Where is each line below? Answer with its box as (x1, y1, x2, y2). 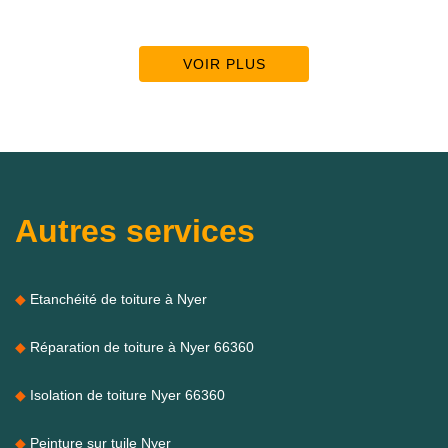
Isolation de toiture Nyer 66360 (30, 386, 225, 403)
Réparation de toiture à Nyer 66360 (30, 338, 254, 355)
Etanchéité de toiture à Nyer (30, 290, 207, 307)
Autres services (15, 212, 255, 249)
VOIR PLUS (182, 55, 266, 72)
